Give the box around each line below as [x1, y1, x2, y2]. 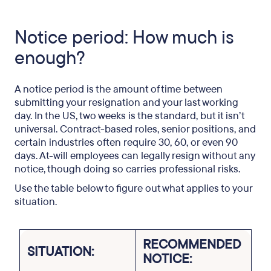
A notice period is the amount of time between [15, 82, 223, 96]
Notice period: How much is [15, 25, 234, 50]
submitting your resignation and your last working [15, 96, 238, 109]
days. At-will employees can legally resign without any [15, 149, 255, 163]
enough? [15, 46, 85, 71]
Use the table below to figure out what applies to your [15, 181, 252, 195]
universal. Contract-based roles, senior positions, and [15, 122, 256, 136]
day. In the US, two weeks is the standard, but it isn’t [15, 109, 244, 123]
